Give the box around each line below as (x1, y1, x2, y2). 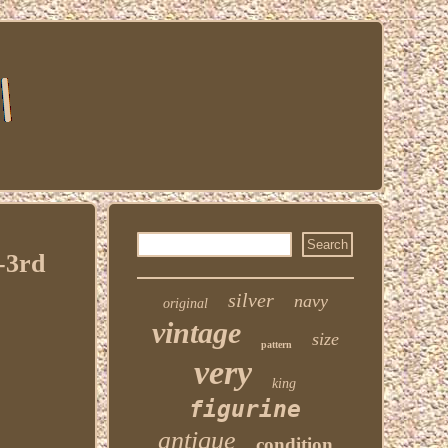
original (162, 296, 208, 311)
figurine (189, 396, 302, 422)
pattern (260, 339, 292, 350)
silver (227, 289, 274, 311)
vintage (151, 316, 241, 349)
